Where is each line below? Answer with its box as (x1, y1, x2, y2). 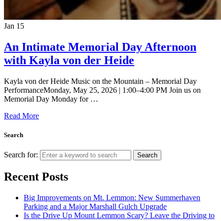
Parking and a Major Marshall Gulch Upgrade (24, 202, 167, 211)
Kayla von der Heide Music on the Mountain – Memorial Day (4, 76, 197, 85)
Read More (4, 111, 39, 120)
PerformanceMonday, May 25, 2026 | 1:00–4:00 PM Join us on (4, 85, 201, 94)
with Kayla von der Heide (4, 53, 134, 67)
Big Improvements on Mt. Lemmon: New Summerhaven (24, 193, 200, 202)
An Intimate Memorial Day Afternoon (4, 40, 196, 53)
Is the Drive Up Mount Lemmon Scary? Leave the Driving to (24, 211, 215, 220)
